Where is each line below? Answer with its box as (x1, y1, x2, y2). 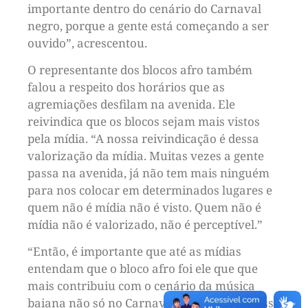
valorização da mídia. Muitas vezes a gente (27, 148, 264, 164)
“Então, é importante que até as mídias (27, 243, 241, 260)
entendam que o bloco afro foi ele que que (27, 261, 258, 277)
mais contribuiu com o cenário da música (27, 278, 255, 294)
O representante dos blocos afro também (27, 62, 252, 78)
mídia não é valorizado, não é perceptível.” (27, 217, 263, 233)
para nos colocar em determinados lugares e (27, 182, 272, 199)
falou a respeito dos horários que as (27, 79, 225, 96)
